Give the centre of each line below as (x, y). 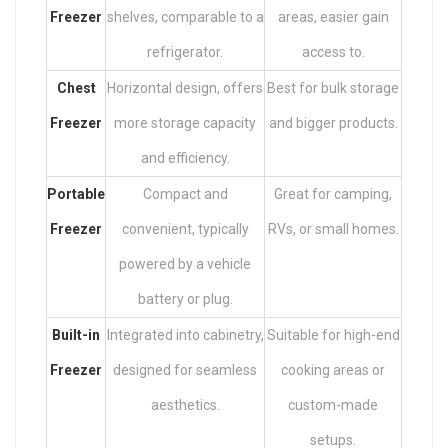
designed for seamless (185, 370)
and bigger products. (333, 123)
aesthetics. (185, 405)
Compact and (185, 194)
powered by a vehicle (185, 264)
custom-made (333, 405)
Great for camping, (333, 194)
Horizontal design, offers (185, 88)
